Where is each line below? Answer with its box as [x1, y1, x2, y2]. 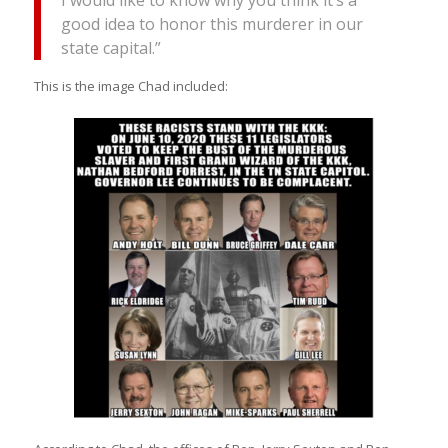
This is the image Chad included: [33, 76, 228, 95]
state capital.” [60, 36, 161, 59]
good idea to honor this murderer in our [60, 12, 363, 35]
